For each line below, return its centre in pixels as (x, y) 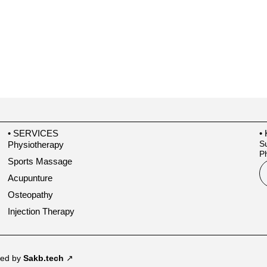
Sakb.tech (44, 258)
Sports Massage (40, 162)
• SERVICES (33, 133)
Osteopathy (31, 195)
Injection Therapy (41, 212)
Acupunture (30, 178)
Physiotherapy (36, 145)
